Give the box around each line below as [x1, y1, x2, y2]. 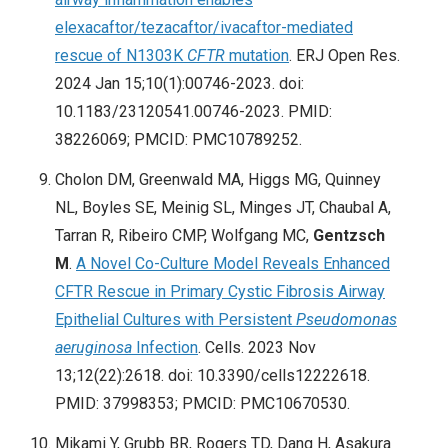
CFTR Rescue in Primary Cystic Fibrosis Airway [55, 282, 385, 302]
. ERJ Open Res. [289, 46, 400, 66]
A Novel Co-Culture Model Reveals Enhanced [76, 254, 390, 274]
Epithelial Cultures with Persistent [55, 310, 296, 330]
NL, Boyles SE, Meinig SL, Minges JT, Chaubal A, [55, 198, 391, 218]
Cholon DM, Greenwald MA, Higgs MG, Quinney [55, 170, 381, 190]
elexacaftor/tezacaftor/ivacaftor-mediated [55, 18, 353, 38]
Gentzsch [313, 226, 385, 246]
